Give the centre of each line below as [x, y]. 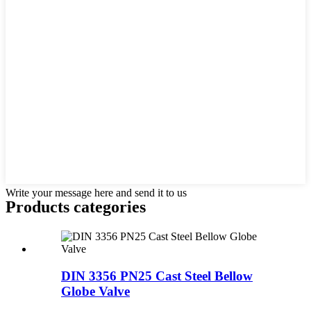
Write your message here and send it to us [96, 192]
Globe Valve [95, 291]
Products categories [76, 207]
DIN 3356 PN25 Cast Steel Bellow [157, 276]
